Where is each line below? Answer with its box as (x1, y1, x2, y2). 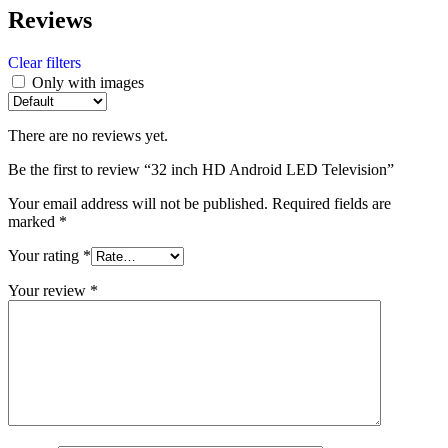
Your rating (8, 247, 83, 265)
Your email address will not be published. (8, 195, 268, 213)
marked (8, 213, 59, 231)
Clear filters (8, 54, 81, 72)
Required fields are (272, 195, 391, 213)
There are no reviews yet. (8, 127, 168, 145)
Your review (8, 282, 90, 300)
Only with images (32, 74, 144, 92)
